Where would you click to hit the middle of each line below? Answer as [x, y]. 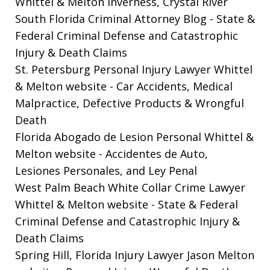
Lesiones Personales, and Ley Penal [106, 170]
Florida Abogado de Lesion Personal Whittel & [134, 137]
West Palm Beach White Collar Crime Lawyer [130, 187]
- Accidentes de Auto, [153, 153]
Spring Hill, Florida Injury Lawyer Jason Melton [135, 255]
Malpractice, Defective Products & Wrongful [130, 103]
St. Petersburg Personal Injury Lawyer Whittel [134, 69]
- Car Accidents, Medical [171, 86]
